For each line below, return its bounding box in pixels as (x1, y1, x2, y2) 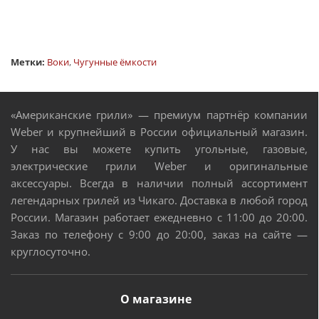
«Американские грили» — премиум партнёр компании (11, 108, 308, 122)
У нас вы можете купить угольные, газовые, (11, 142, 308, 157)
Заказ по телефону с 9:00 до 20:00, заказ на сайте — (11, 227, 308, 242)
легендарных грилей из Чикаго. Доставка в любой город (11, 193, 308, 208)
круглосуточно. (11, 244, 90, 259)
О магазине (120, 291, 192, 308)
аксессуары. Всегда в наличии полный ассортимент (11, 176, 308, 191)
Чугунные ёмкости (73, 56, 157, 69)
